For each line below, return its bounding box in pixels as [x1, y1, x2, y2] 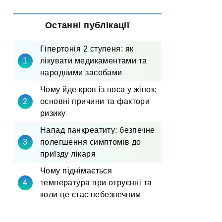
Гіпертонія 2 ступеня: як [40, 45, 134, 53]
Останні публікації [45, 20, 130, 30]
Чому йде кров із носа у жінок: [40, 85, 157, 94]
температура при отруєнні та [40, 178, 152, 187]
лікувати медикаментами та [40, 56, 147, 65]
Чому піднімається [40, 166, 112, 175]
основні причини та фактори [40, 97, 150, 106]
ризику [40, 109, 66, 117]
